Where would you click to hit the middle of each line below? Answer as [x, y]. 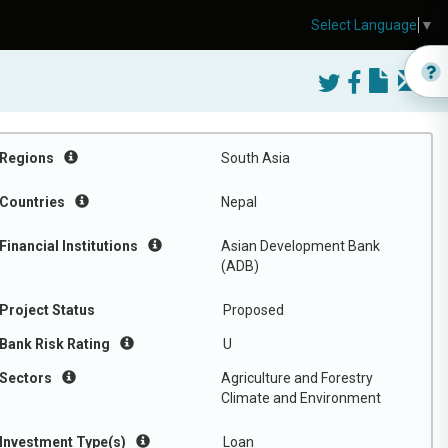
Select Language [364, 25]
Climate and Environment [301, 398]
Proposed [253, 310]
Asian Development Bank [300, 246]
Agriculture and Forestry [297, 378]
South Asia [255, 158]
